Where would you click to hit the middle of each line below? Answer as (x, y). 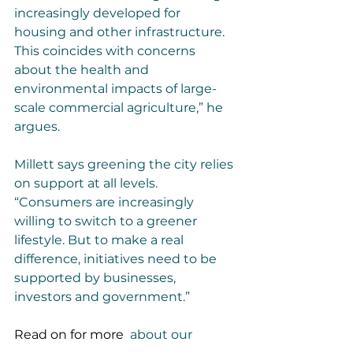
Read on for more (71, 334)
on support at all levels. (87, 183)
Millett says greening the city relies (125, 164)
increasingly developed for (99, 13)
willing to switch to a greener (107, 221)
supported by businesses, (97, 278)
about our (161, 334)
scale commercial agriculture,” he (120, 108)
